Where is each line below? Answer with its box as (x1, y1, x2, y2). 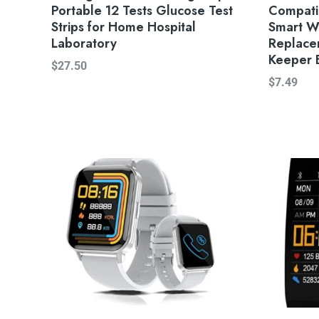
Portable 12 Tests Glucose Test (51, 1, 233, 21)
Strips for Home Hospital (51, 18, 196, 37)
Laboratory (51, 34, 117, 53)
